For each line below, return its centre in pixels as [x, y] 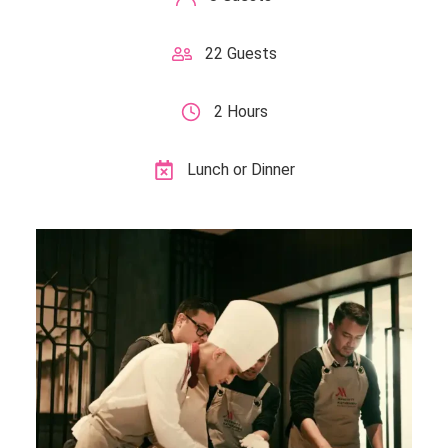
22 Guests [240, 54]
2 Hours [240, 112]
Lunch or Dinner [240, 170]
